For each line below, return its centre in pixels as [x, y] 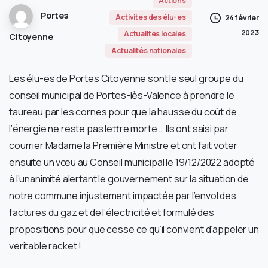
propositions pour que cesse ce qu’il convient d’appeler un [134, 229]
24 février [242, 17]
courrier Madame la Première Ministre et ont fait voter [123, 145]
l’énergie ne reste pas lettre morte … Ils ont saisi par [119, 128]
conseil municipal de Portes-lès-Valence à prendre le [122, 95]
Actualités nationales [149, 50]
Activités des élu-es [151, 17]
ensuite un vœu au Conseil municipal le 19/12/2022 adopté [132, 162]
